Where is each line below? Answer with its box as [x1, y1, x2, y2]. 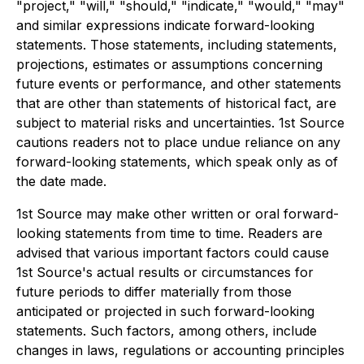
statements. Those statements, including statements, [16, 37, 337, 53]
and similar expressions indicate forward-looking [16, 17, 314, 33]
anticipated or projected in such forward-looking [16, 303, 314, 319]
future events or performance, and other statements [16, 76, 341, 92]
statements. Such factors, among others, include [16, 323, 317, 339]
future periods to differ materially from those [16, 284, 292, 300]
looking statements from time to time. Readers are [16, 225, 323, 241]
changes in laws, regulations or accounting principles [16, 342, 344, 358]
